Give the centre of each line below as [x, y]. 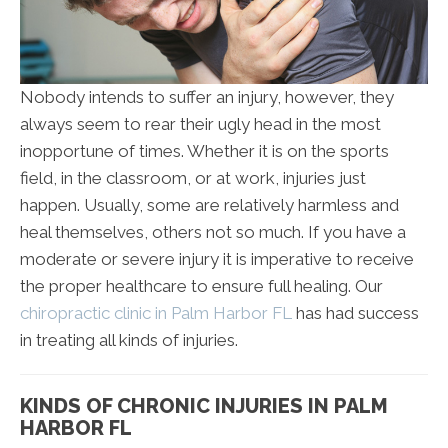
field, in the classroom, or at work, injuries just [193, 178]
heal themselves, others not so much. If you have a [213, 232]
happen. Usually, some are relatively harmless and [209, 205]
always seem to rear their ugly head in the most [200, 124]
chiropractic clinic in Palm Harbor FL [156, 313]
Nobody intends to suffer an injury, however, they [207, 97]
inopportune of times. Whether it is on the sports [204, 151]
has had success [355, 313]
